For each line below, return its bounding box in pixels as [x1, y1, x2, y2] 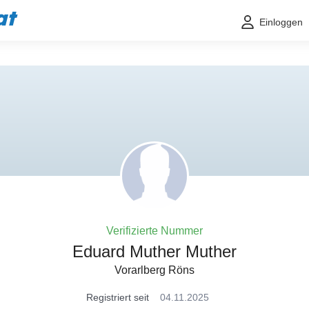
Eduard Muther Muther [72, 242, 237, 261]
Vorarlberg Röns [114, 264, 195, 276]
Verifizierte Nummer [106, 225, 203, 237]
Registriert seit [86, 292, 149, 303]
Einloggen [259, 17, 303, 28]
